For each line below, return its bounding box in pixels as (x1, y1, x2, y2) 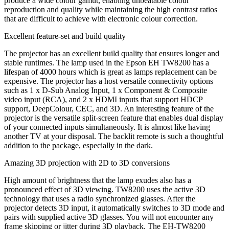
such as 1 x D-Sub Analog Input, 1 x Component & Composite (4, 85, 207, 95)
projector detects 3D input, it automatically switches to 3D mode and (4, 203, 224, 212)
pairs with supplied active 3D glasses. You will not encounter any (4, 212, 214, 221)
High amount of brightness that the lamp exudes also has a (4, 175, 191, 185)
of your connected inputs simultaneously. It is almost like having (4, 122, 210, 131)
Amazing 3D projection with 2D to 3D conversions (4, 158, 170, 167)
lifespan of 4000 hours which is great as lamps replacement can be (4, 67, 217, 76)
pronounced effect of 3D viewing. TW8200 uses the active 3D (4, 185, 205, 194)
